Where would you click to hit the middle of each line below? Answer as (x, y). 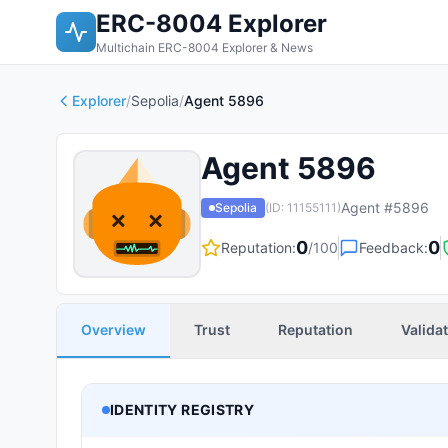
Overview (113, 329)
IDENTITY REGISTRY (182, 409)
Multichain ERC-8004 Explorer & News (204, 47)
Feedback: (393, 247)
